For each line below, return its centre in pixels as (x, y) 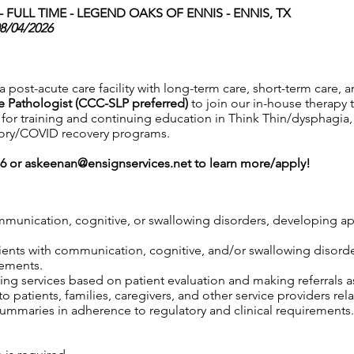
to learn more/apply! (251, 163)
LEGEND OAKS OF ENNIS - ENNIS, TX (185, 13)
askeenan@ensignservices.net (108, 163)
